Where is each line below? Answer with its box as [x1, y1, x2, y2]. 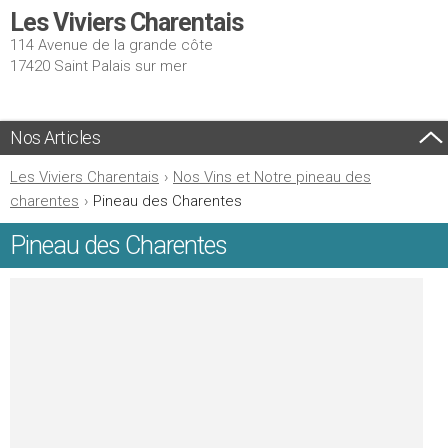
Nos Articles [10, 127, 100, 148]
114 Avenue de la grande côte [10, 36, 213, 54]
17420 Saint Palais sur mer [10, 57, 187, 75]
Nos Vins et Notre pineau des [173, 168, 371, 186]
